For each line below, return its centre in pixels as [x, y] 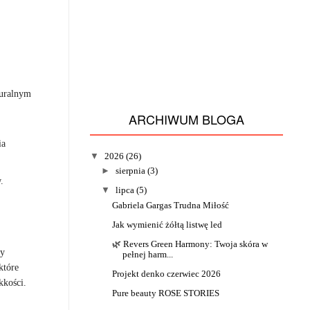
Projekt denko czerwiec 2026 [167, 273]
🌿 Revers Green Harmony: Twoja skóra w [190, 244]
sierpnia [130, 171]
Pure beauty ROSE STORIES [166, 293]
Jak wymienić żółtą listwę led [167, 224]
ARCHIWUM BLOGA [186, 119]
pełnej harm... [148, 254]
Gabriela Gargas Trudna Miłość [171, 205]
